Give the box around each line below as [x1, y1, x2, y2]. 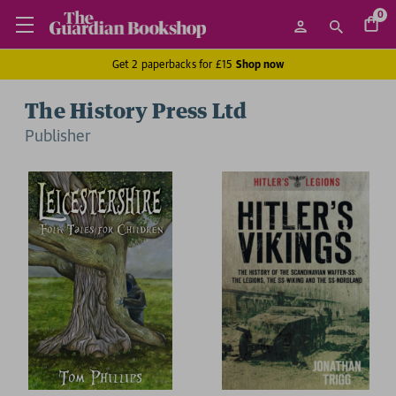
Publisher [25, 126, 91, 145]
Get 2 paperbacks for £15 [111, 57, 236, 71]
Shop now [235, 57, 285, 71]
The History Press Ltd [25, 102, 247, 123]
